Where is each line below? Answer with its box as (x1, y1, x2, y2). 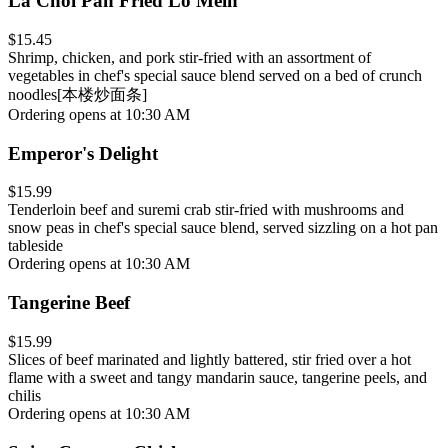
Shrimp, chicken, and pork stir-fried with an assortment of (8, 49, 371, 67)
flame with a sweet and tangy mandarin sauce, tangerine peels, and (8, 368, 427, 386)
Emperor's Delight (8, 142, 158, 164)
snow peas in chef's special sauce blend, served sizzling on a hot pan (8, 219, 438, 237)
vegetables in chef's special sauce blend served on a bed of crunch (8, 67, 422, 85)
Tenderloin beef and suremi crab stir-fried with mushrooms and (8, 201, 404, 219)
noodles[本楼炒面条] (8, 86, 147, 104)
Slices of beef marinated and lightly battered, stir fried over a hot (8, 350, 411, 368)
